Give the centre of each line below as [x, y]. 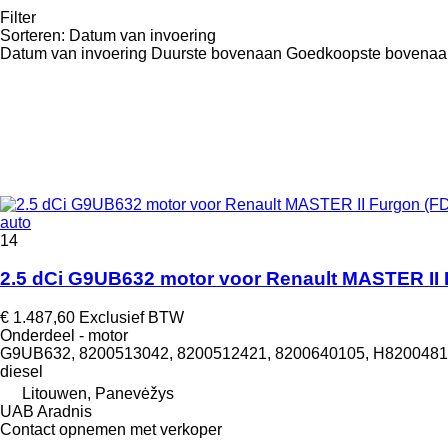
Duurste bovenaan [216, 53]
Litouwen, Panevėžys [98, 394]
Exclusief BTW [131, 318]
